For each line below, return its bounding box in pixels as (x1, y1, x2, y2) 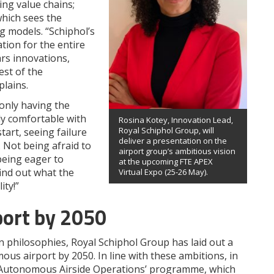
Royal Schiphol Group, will (119, 125, 214, 136)
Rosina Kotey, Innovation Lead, (119, 114, 233, 126)
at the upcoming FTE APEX (119, 156, 213, 168)
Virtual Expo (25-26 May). (119, 166, 208, 178)
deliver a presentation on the (119, 135, 227, 147)
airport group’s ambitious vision (119, 146, 235, 157)
